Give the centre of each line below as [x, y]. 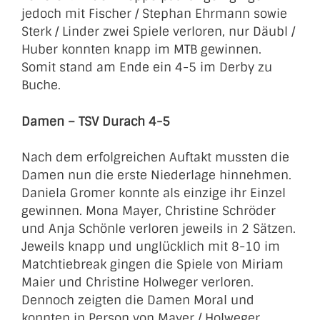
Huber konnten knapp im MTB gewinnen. [141, 49]
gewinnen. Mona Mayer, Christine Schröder [149, 211]
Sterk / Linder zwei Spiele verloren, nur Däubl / [158, 31]
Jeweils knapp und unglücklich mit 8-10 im [151, 246]
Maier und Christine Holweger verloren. [137, 282]
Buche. [41, 85]
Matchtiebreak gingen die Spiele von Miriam [152, 264]
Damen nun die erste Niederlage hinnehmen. [156, 175]
